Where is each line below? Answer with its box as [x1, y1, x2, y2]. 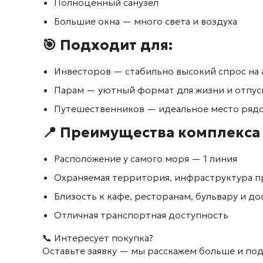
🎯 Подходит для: [42, 36, 173, 54]
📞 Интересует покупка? [42, 232, 153, 244]
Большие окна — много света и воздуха [54, 15, 237, 27]
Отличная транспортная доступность [54, 209, 228, 221]
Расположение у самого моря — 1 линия [54, 153, 237, 164]
